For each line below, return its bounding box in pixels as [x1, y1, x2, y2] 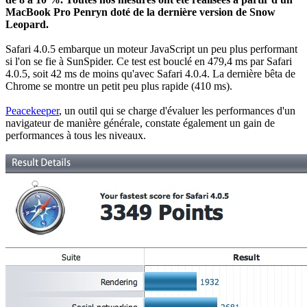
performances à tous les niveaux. [5, 129, 146, 141]
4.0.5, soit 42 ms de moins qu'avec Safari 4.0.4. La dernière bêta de [5, 67, 295, 79]
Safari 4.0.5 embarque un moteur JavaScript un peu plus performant [5, 42, 297, 55]
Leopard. [5, 18, 49, 30]
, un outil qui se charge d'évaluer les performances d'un [59, 104, 295, 116]
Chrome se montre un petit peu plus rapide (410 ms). [5, 79, 232, 92]
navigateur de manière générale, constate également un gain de [5, 116, 275, 129]
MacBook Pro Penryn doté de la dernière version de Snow [5, 5, 275, 18]
